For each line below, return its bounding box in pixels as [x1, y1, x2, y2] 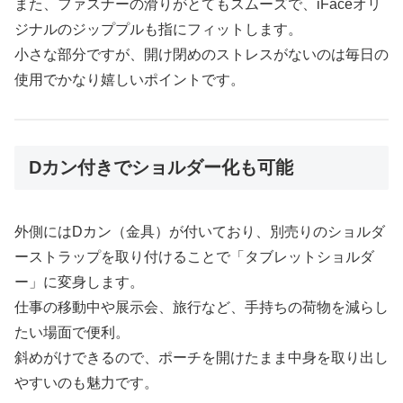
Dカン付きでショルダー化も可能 [29, 157, 293, 178]
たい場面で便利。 [14, 324, 130, 340]
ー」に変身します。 [14, 273, 144, 290]
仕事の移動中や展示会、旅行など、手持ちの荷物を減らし [14, 299, 389, 315]
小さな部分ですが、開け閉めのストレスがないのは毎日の [14, 46, 389, 62]
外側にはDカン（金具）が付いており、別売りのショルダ [14, 223, 385, 239]
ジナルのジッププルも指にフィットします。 [14, 21, 302, 37]
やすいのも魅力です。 [14, 374, 158, 390]
